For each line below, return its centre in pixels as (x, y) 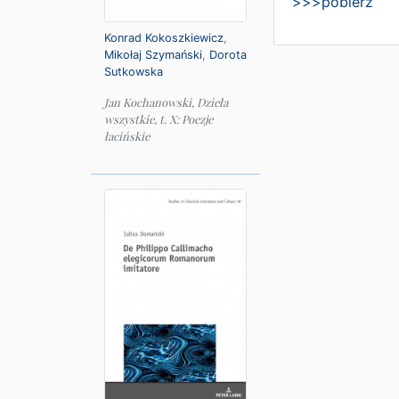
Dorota (228, 55)
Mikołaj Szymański (153, 55)
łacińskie (127, 137)
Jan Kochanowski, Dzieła (166, 103)
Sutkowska (134, 72)
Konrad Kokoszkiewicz (164, 38)
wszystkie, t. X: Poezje (159, 120)
